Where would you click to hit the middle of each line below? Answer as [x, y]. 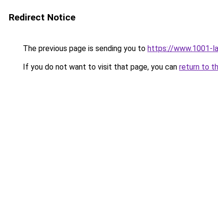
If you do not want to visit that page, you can [100, 67]
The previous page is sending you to [84, 48]
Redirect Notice [42, 17]
